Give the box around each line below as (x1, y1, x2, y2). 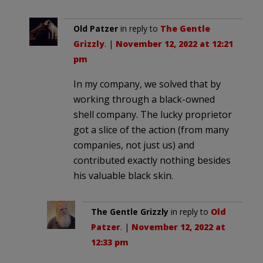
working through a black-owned (73, 93, 215, 106)
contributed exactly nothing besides (73, 154, 231, 167)
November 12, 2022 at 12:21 (116, 38, 233, 50)
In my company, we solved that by (73, 77, 221, 91)
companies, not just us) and (73, 139, 194, 152)
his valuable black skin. (73, 169, 173, 183)
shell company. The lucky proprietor (73, 108, 232, 122)
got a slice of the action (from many (73, 123, 229, 137)
